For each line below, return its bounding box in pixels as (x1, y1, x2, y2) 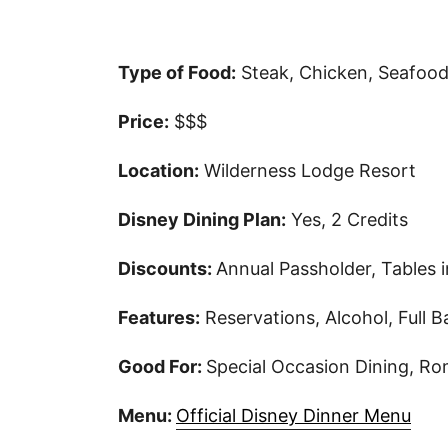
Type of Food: (118, 62, 236, 84)
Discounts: (118, 258, 216, 280)
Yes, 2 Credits (286, 209, 408, 231)
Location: (118, 160, 199, 182)
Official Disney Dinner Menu (176, 405, 411, 427)
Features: (118, 307, 200, 329)
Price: (118, 111, 169, 133)
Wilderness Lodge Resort (199, 160, 416, 182)
